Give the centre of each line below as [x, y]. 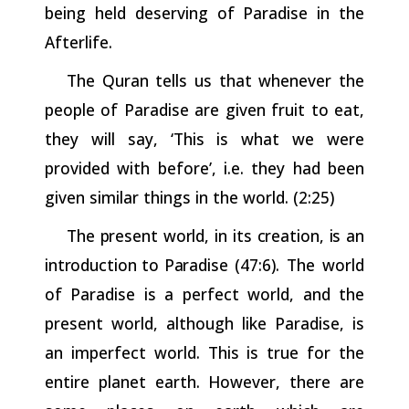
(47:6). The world [299, 264]
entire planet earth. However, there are [204, 381]
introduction [91, 264]
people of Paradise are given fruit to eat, [204, 109]
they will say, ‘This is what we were [204, 138]
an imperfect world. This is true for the [204, 352]
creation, [290, 235]
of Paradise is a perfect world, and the [204, 294]
